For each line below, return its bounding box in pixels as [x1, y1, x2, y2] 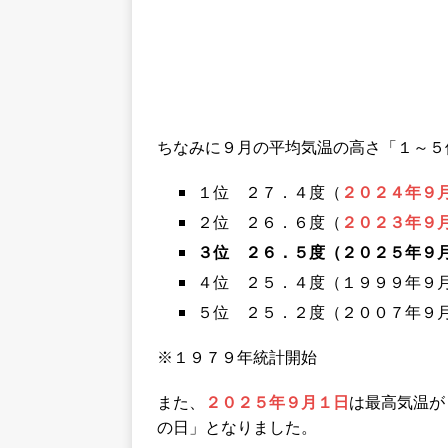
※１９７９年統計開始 [157, 346, 317, 369]
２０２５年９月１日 [205, 391, 349, 414]
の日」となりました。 [157, 416, 317, 439]
